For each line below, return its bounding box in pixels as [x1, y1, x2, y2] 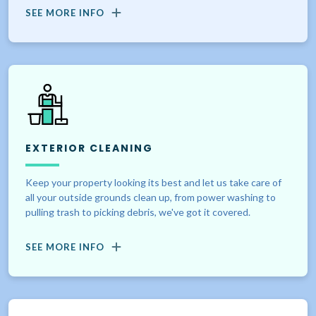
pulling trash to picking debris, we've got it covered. [25, 206, 250, 219]
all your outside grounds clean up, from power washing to [25, 191, 276, 204]
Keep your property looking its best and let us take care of [25, 176, 281, 189]
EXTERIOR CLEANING [25, 141, 153, 156]
